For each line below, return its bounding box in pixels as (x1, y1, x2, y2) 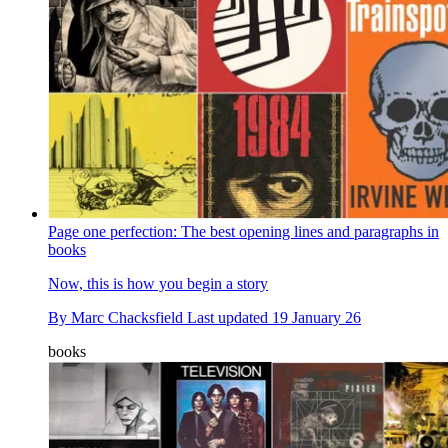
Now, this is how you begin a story (48, 275, 268, 293)
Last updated (187, 309, 272, 327)
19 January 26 (272, 309, 361, 327)
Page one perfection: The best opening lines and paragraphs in (48, 223, 439, 241)
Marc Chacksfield (71, 309, 183, 327)
